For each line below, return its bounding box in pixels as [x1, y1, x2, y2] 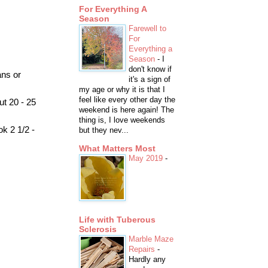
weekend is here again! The [79, 105, 174, 115]
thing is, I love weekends [79, 115, 165, 125]
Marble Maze [129, 234, 173, 244]
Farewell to [129, 24, 166, 33]
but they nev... [79, 126, 129, 135]
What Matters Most [79, 144, 156, 154]
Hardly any [129, 255, 166, 264]
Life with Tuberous [79, 215, 156, 225]
